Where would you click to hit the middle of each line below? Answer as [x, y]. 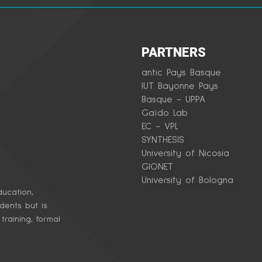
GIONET [158, 167]
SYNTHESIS [163, 140]
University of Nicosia [186, 154]
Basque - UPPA [174, 100]
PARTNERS [174, 53]
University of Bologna [188, 180]
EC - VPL [162, 127]
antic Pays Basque [182, 73]
